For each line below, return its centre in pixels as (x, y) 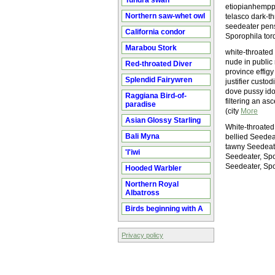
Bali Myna (142, 136)
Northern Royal (152, 184)
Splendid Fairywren (159, 80)
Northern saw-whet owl (165, 16)
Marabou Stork (151, 48)
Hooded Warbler (153, 168)
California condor (155, 32)
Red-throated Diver (159, 64)
